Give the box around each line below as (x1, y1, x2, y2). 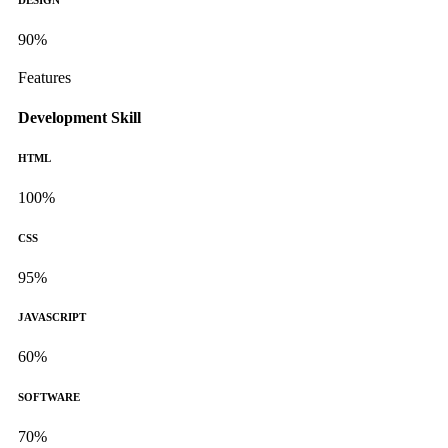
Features (18, 69, 71, 87)
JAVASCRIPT (18, 311, 86, 324)
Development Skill (18, 108, 141, 126)
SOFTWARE (18, 391, 80, 404)
